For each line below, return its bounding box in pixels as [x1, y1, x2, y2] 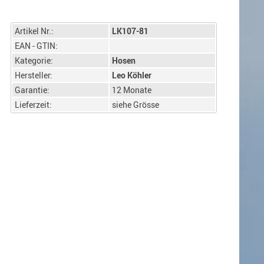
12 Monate [112, 84, 151, 95]
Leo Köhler [112, 70, 151, 81]
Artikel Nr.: [15, 25, 54, 37]
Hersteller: [15, 70, 52, 81]
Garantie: [15, 84, 49, 95]
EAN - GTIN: [15, 40, 58, 51]
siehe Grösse [112, 99, 159, 110]
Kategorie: [15, 55, 53, 66]
